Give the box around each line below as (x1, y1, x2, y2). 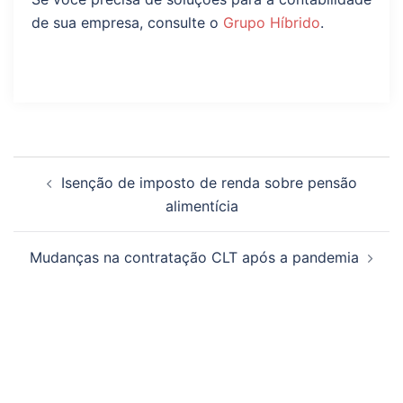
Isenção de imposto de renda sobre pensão (60, 173, 357, 192)
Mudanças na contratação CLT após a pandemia (30, 247, 359, 266)
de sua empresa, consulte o (31, 13, 223, 31)
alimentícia (165, 196, 238, 215)
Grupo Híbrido (223, 13, 320, 31)
